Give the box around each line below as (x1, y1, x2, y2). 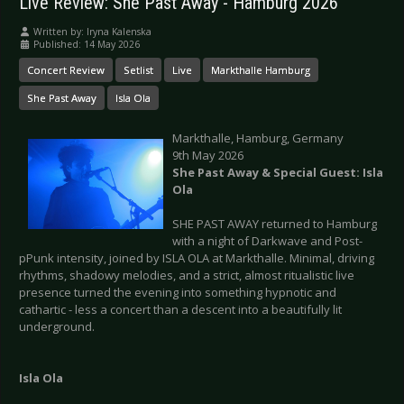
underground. (19, 318, 95, 335)
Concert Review (27, 63, 105, 78)
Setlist (124, 63, 153, 78)
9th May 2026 (172, 147, 243, 164)
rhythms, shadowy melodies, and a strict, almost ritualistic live (19, 267, 354, 284)
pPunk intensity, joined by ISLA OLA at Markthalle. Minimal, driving (19, 250, 374, 267)
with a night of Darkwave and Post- (172, 233, 363, 250)
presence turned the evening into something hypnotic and (19, 284, 336, 301)
